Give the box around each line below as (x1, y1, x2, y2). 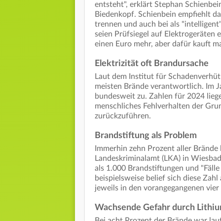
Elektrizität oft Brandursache (95, 59, 209, 68)
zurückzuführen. (95, 111, 151, 120)
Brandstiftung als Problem (95, 131, 197, 140)
